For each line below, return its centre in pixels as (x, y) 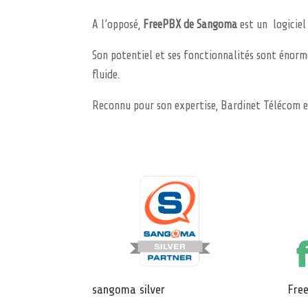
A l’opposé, (118, 24)
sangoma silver (129, 289)
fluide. (106, 74)
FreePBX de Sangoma (190, 24)
